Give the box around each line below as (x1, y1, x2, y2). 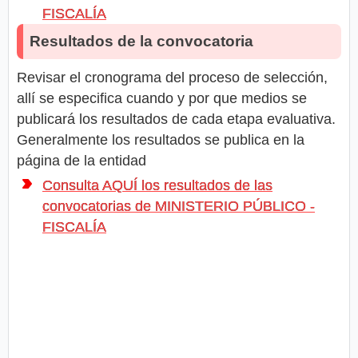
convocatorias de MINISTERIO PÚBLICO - (42, 197, 315, 214)
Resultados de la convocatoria (30, 32, 253, 50)
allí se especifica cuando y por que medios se (17, 89, 307, 106)
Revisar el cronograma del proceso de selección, (17, 69, 328, 86)
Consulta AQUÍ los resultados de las (42, 177, 272, 193)
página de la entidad (17, 152, 146, 169)
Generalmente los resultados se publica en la (17, 131, 304, 148)
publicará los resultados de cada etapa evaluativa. (17, 110, 336, 127)
